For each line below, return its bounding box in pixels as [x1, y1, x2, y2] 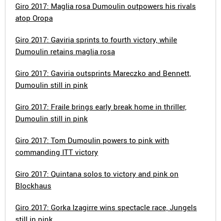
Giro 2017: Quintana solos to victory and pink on [15, 169, 179, 179]
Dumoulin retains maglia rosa [15, 46, 115, 56]
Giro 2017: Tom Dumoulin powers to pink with [15, 135, 169, 145]
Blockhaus [15, 181, 51, 190]
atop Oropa [15, 13, 53, 23]
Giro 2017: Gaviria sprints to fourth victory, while [15, 35, 177, 44]
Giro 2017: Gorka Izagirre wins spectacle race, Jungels [15, 202, 197, 212]
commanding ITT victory [15, 147, 98, 157]
